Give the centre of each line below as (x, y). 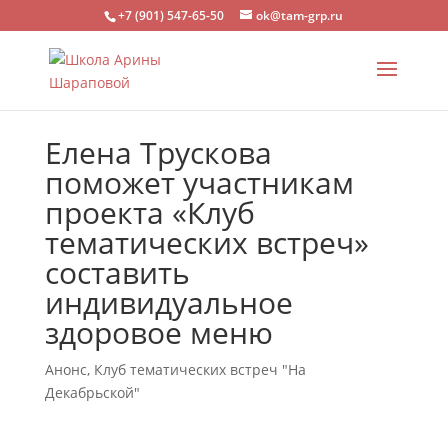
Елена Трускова (158, 152)
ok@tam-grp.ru (300, 15)
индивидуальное (168, 302)
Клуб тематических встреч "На (199, 369)
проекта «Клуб (149, 212)
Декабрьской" (92, 392)
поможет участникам (199, 182)
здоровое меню (158, 332)
